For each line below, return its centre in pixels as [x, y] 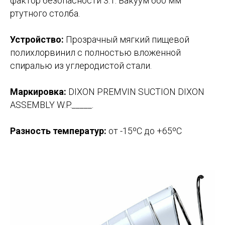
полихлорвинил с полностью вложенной [95, 52]
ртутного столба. [45, 13]
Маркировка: [38, 92]
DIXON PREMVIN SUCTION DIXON [135, 92]
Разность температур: [58, 131]
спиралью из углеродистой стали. [81, 66]
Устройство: [37, 39]
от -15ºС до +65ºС [144, 131]
